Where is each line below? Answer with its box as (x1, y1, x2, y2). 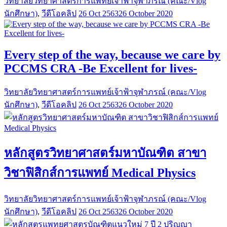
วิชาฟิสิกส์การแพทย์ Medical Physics (4, 166, 196, 179)
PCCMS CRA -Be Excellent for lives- (4, 62, 197, 75)
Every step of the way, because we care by (4, 48, 220, 61)
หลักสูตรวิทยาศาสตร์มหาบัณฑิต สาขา (4, 146, 206, 160)
